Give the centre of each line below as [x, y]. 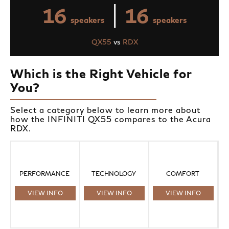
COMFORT [183, 173]
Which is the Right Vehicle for [101, 74]
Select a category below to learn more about [105, 110]
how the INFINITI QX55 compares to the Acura [111, 119]
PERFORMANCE [45, 173]
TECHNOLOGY [114, 173]
